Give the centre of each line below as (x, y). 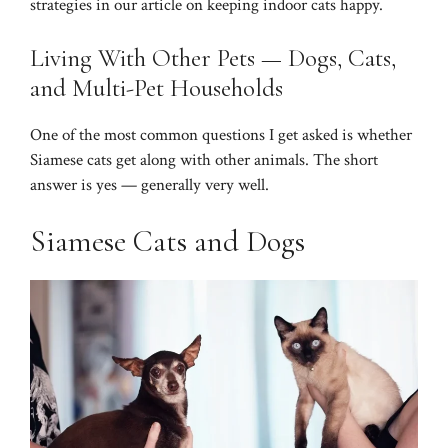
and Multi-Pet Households (156, 88)
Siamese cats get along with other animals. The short (204, 160)
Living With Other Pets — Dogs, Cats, (213, 58)
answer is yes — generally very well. (149, 185)
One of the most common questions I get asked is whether (221, 135)
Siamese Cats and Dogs (167, 241)
